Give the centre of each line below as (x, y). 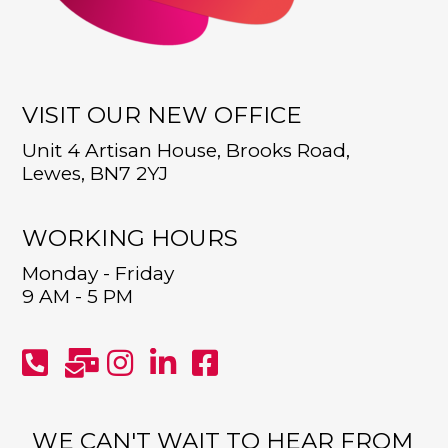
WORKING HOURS (130, 237)
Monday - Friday (98, 273)
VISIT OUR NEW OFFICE (162, 114)
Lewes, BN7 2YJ (95, 173)
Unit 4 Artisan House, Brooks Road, (186, 150)
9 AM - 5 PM (78, 296)
